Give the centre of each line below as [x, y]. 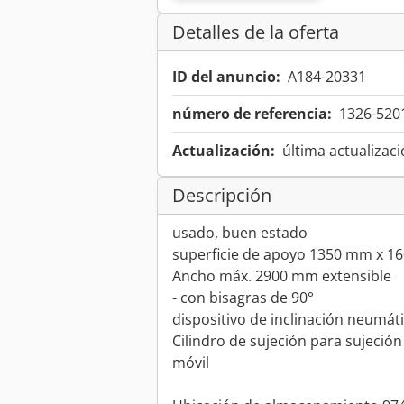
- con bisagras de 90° [243, 298]
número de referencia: [252, 114]
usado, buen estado [240, 233]
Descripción [222, 196]
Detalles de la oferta [256, 32]
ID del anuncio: [226, 77]
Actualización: [224, 151]
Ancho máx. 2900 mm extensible [282, 276]
